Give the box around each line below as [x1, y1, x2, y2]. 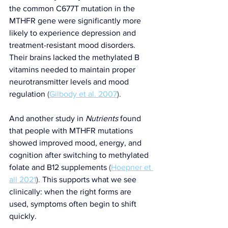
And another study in [9, 113, 85, 123]
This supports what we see [42, 175, 138, 184]
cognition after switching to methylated [9, 150, 151, 159]
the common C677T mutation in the [9, 4, 137, 13]
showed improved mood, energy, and [9, 138, 144, 147]
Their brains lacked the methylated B [9, 52, 141, 62]
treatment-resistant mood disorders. [9, 40, 137, 49]
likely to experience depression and [9, 28, 138, 37]
